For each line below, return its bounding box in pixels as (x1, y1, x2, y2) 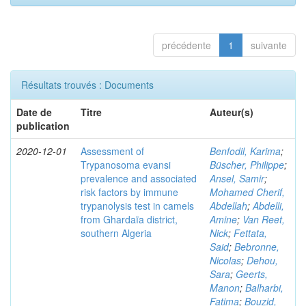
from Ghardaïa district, (81, 212, 178, 226)
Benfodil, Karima (210, 144, 281, 158)
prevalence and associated (81, 171, 197, 185)
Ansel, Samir (210, 171, 264, 185)
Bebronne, (234, 240, 279, 253)
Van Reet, (242, 212, 285, 226)
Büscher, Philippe (210, 158, 284, 171)
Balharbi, (245, 281, 283, 294)
